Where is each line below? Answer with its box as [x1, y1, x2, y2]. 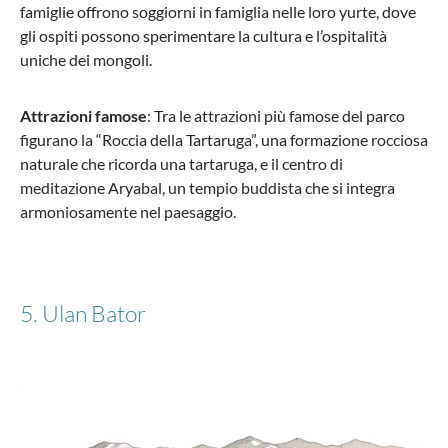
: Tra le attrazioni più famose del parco [147, 106, 405, 126]
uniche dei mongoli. [20, 50, 152, 70]
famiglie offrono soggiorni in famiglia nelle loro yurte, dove [20, 2, 416, 22]
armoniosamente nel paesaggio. [20, 202, 236, 222]
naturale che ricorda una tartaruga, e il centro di [20, 154, 343, 174]
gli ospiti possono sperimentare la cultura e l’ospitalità [20, 26, 387, 46]
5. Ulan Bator [20, 299, 146, 328]
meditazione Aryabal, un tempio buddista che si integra [20, 178, 395, 198]
